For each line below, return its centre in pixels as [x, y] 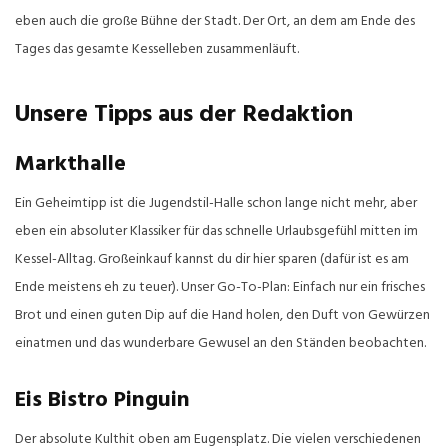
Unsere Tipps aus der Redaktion [184, 114]
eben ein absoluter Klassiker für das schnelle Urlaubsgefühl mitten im [216, 231]
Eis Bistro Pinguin [102, 400]
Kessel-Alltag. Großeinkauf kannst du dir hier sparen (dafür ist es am [212, 259]
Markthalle [70, 164]
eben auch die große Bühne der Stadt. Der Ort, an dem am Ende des [215, 21]
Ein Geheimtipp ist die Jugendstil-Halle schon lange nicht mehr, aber [216, 203]
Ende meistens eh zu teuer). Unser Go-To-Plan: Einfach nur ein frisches [220, 287]
